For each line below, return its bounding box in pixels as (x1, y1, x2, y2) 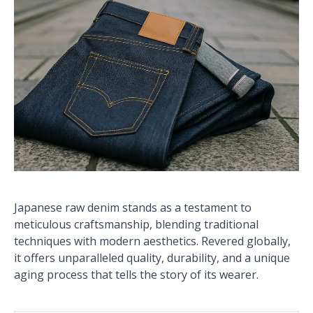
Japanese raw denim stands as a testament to (14, 200, 252, 215)
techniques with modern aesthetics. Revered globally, (14, 233, 291, 249)
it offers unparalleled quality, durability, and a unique (14, 250, 290, 265)
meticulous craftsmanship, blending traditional (14, 217, 259, 232)
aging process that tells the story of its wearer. (14, 267, 259, 282)
